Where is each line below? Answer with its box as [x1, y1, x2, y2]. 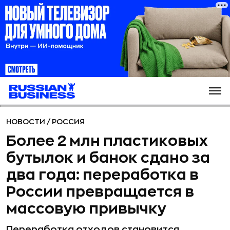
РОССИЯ [52, 118, 85, 125]
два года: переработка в [6, 168, 199, 182]
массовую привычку [6, 202, 166, 216]
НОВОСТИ [6, 118, 47, 125]
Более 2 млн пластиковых [6, 134, 208, 148]
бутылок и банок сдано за [6, 151, 210, 165]
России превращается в [6, 185, 194, 199]
